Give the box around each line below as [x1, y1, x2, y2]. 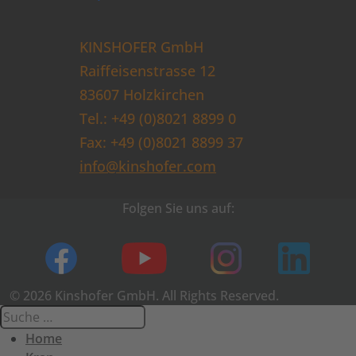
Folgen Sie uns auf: [122, 199, 234, 217]
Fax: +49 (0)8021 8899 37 [79, 133, 243, 152]
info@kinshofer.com [79, 157, 216, 176]
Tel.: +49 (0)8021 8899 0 [79, 109, 236, 128]
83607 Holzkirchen [79, 85, 204, 104]
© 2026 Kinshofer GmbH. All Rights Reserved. [10, 287, 279, 304]
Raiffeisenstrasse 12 [79, 61, 215, 80]
